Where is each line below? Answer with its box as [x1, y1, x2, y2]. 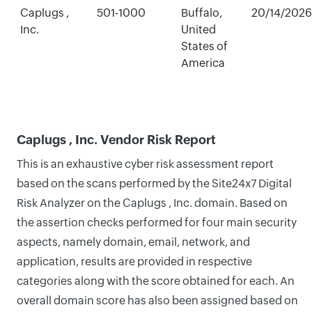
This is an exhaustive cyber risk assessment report [17, 157, 274, 171]
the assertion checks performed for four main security [17, 216, 297, 229]
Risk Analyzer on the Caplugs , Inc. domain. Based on [17, 196, 288, 210]
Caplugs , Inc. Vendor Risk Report [17, 132, 216, 147]
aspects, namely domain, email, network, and [17, 235, 250, 249]
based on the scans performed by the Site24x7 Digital [17, 177, 292, 190]
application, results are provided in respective [17, 255, 252, 268]
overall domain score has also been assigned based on [17, 294, 298, 307]
